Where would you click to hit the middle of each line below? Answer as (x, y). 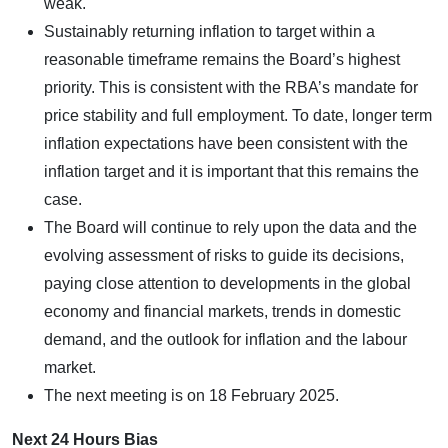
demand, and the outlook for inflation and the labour (225, 339)
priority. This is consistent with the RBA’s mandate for (231, 87)
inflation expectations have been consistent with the (226, 143)
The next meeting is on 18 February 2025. (191, 395)
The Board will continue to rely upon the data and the (230, 227)
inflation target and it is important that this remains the (231, 171)
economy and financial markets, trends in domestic (222, 311)
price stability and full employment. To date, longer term (238, 115)
